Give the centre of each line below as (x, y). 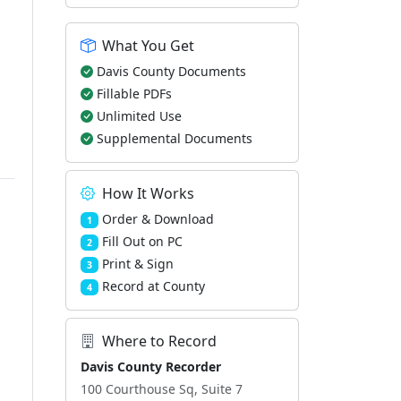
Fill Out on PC (142, 241)
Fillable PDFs (134, 94)
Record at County (153, 286)
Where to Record (159, 341)
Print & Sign (137, 264)
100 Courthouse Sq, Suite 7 (162, 389)
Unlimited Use (139, 116)
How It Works (148, 193)
